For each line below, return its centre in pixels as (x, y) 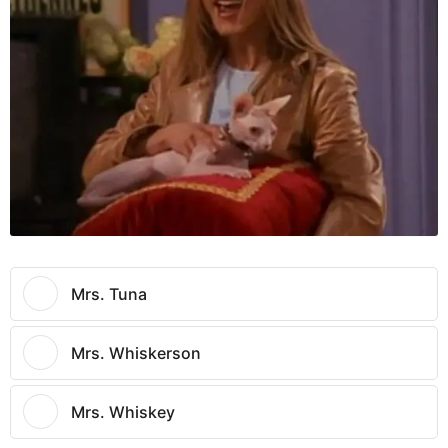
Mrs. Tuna (109, 293)
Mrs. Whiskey (123, 411)
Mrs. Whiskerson (136, 352)
